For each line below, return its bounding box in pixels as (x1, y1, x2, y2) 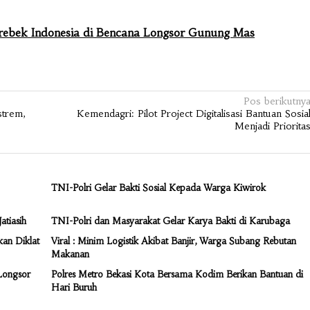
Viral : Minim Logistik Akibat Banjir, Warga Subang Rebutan (51, 235, 296, 248)
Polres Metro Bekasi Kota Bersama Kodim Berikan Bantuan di (51, 268, 303, 281)
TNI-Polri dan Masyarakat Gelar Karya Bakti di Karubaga (51, 215, 290, 228)
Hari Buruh (51, 282, 97, 294)
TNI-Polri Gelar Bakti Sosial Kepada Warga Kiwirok (51, 182, 266, 194)
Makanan (51, 248, 89, 261)
